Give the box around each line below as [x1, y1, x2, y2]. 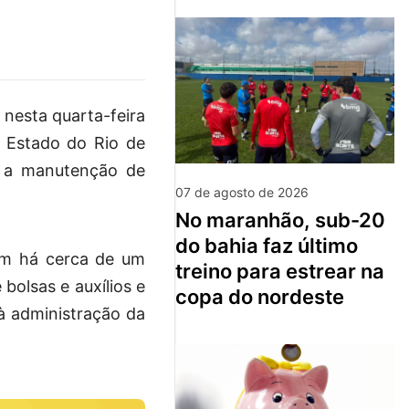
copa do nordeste [175, 285, 344, 309]
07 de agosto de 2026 [175, 184, 309, 201]
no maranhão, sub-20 [175, 208, 190, 233]
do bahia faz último [175, 234, 358, 258]
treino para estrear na [175, 259, 384, 284]
